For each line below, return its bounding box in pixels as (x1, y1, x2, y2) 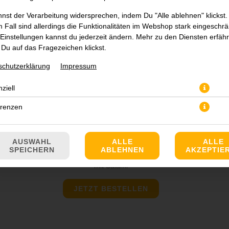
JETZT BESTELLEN (73, 185, 148, 193)
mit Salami (94, 162, 128, 170)
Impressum (60, 62, 97, 70)
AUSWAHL (12, 138, 52, 146)
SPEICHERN (9, 146, 55, 154)
